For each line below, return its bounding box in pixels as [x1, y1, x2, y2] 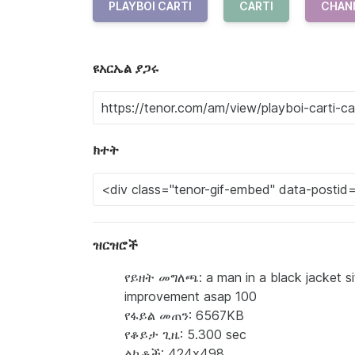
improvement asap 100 [124, 288, 257, 305]
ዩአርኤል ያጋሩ [93, 60, 158, 77]
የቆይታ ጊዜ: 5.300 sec [124, 326, 246, 343]
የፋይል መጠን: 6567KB [124, 307, 244, 324]
